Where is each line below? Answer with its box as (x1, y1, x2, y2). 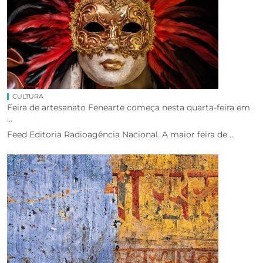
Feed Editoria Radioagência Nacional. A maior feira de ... (7, 129, 235, 140)
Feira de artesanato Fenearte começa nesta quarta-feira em (7, 102, 250, 113)
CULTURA (12, 92, 43, 100)
